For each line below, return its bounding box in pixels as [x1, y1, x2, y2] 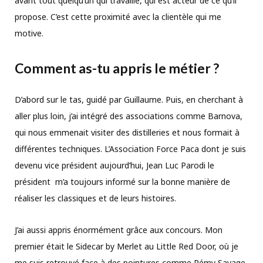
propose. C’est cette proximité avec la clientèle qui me [15, 11, 221, 22]
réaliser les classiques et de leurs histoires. [15, 192, 176, 204]
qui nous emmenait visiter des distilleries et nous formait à [15, 126, 240, 138]
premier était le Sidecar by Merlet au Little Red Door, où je [15, 240, 238, 252]
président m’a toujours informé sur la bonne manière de [15, 176, 230, 187]
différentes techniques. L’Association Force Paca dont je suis [15, 143, 246, 154]
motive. [15, 27, 46, 39]
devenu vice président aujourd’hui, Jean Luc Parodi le [15, 159, 214, 171]
